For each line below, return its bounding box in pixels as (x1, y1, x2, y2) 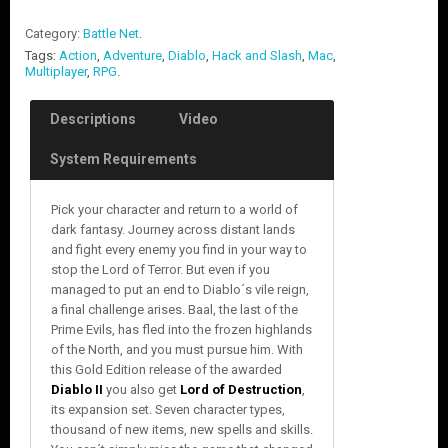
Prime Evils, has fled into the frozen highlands (51, 322, 312, 337)
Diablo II (51, 382, 103, 397)
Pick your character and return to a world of (51, 202, 298, 217)
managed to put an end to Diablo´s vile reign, (51, 282, 309, 297)
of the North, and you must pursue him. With (51, 342, 303, 357)
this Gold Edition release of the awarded (51, 362, 282, 377)
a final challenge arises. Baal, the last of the (51, 302, 298, 317)
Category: (25, 26, 83, 41)
